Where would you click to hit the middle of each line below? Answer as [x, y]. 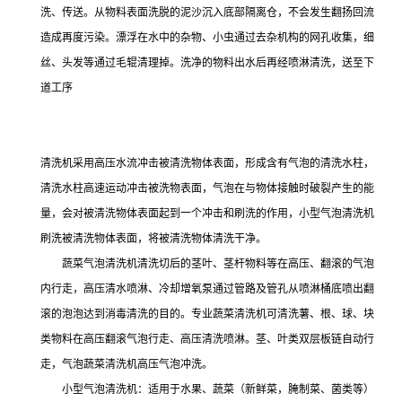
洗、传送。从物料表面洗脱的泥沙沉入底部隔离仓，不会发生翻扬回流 [207, 13]
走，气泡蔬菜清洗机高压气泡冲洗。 [127, 364]
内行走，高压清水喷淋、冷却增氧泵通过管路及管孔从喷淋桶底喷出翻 [207, 289]
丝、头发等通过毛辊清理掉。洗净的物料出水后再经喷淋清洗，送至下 [207, 63]
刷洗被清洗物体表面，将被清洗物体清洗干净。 [153, 239]
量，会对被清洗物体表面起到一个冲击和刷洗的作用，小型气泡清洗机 [207, 214]
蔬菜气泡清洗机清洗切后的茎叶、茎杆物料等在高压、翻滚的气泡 [207, 264]
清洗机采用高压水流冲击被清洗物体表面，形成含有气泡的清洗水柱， [207, 163]
